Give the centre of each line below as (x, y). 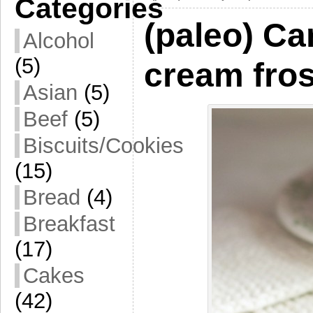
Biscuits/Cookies (103, 146)
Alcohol (59, 41)
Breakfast (69, 224)
